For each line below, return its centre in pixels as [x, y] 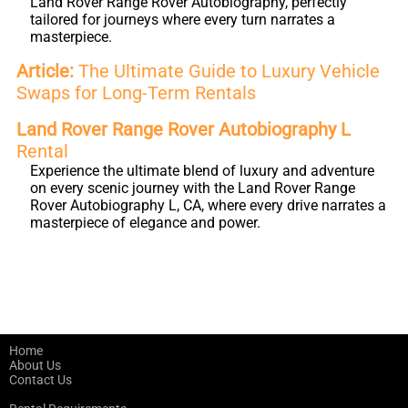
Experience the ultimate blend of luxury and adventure [202, 171]
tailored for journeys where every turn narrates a [183, 20]
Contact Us [41, 380]
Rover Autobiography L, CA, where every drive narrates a [208, 205]
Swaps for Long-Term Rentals [136, 93]
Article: [45, 71]
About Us [35, 365]
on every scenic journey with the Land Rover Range [193, 188]
